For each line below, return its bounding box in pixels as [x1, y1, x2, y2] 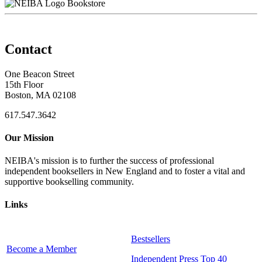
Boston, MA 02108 [5, 89, 76, 100]
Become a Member [6, 243, 77, 254]
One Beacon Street [5, 68, 74, 79]
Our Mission [5, 132, 54, 143]
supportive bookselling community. [5, 177, 134, 187]
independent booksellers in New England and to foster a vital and [5, 166, 245, 177]
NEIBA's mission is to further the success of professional [5, 156, 214, 166]
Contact [5, 41, 52, 57]
